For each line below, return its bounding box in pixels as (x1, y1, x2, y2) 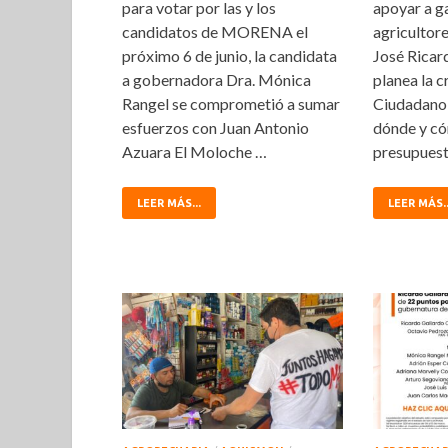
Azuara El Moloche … (122, 142, 267, 162)
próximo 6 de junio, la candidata (122, 46, 337, 66)
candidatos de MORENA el (122, 22, 308, 42)
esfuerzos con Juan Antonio (122, 118, 309, 138)
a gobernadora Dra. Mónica (122, 70, 311, 90)
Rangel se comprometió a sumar (122, 94, 340, 114)
